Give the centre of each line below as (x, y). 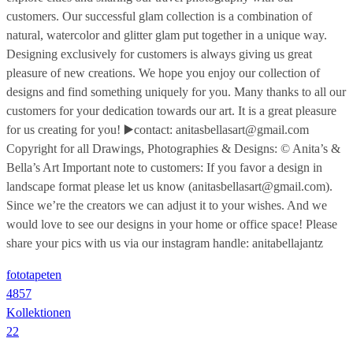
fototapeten (34, 274)
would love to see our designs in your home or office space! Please (172, 224)
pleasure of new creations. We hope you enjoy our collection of (163, 72)
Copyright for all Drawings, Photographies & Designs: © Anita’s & (173, 148)
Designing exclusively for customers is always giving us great (159, 54)
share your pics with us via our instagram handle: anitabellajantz (165, 243)
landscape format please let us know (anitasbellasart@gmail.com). (169, 186)
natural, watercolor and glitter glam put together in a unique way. (167, 35)
